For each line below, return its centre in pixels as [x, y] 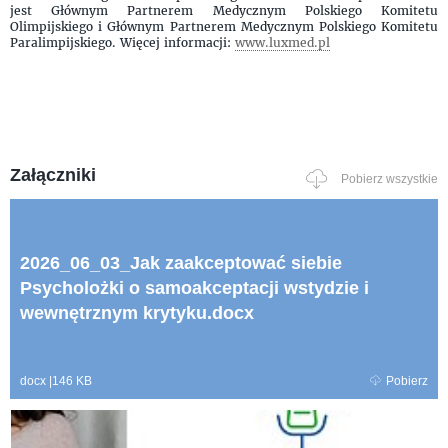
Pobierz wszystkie [389, 179]
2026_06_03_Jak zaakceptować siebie [181, 262]
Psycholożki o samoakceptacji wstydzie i [194, 287]
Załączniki [53, 174]
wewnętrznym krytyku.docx [137, 312]
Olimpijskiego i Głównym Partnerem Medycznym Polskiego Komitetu [224, 26]
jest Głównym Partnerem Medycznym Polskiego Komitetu [224, 10]
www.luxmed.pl [282, 42]
